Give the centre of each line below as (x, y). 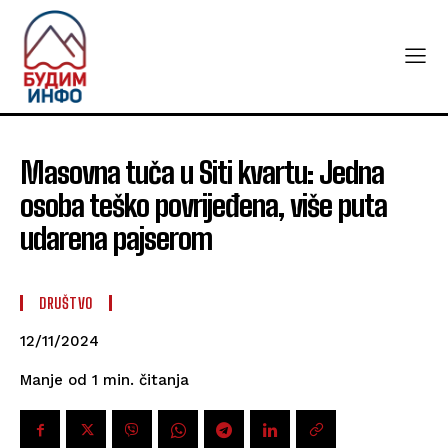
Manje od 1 (59, 380)
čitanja (164, 380)
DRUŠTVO (66, 303)
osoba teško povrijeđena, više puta (203, 205)
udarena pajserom (116, 238)
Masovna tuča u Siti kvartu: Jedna (202, 172)
